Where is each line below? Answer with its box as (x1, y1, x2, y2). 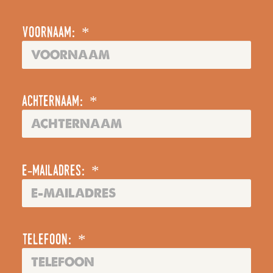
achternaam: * (22, 94, 97, 110)
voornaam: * (22, 25, 90, 41)
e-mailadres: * (22, 163, 99, 179)
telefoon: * (22, 233, 86, 248)
